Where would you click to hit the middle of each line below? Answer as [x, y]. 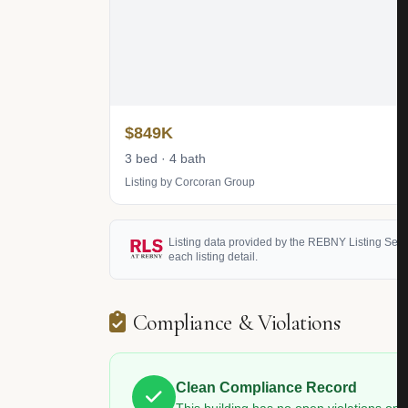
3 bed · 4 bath [165, 158]
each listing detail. [213, 257]
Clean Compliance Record [266, 388]
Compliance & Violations [236, 323]
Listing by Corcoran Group [190, 182]
